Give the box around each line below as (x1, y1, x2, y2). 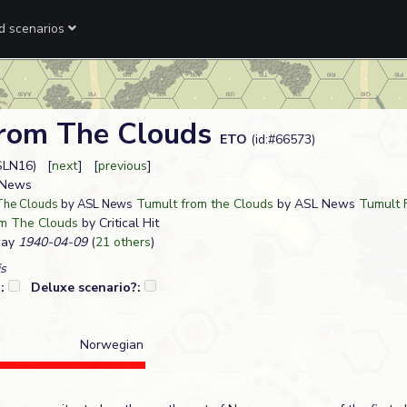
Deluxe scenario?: (31, 279, 144, 296)
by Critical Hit (78, 214, 159, 232)
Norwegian (80, 336, 144, 353)
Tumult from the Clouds (136, 195, 273, 213)
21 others (95, 233, 151, 251)
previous (98, 157, 147, 174)
